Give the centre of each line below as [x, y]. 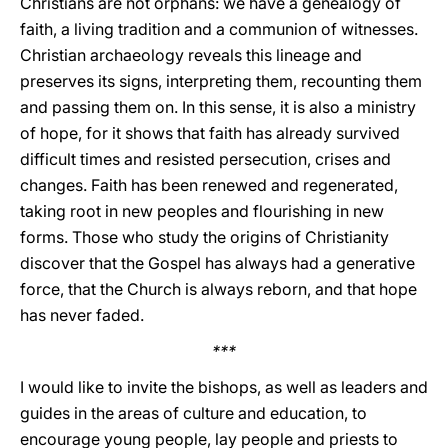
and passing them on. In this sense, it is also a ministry [218, 107]
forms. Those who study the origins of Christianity [204, 237]
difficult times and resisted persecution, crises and [205, 159]
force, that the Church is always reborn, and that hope [218, 289]
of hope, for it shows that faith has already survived [210, 133]
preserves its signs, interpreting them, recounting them [221, 81]
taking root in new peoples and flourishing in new [202, 211]
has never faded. [82, 315]
